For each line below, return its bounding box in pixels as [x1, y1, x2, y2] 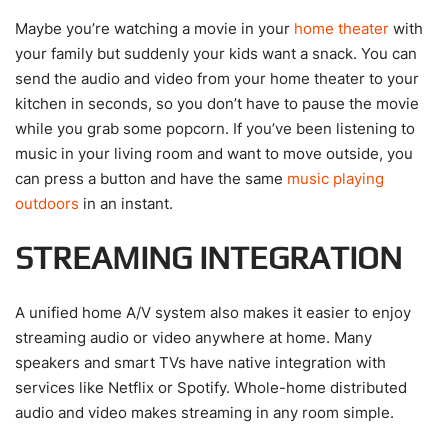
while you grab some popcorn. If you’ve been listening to [15, 119, 415, 139]
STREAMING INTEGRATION [15, 239, 402, 277]
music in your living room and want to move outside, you [15, 144, 413, 164]
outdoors [15, 194, 79, 214]
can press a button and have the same [15, 169, 287, 189]
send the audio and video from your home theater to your [15, 69, 419, 89]
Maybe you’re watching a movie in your [15, 19, 294, 39]
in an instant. [79, 194, 173, 214]
